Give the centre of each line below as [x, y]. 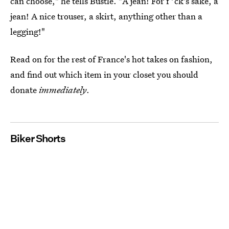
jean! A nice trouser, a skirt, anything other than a [106, 16]
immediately [63, 90]
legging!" [28, 31]
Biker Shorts [38, 139]
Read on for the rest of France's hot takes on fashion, [111, 59]
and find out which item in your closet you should [104, 74]
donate [25, 90]
